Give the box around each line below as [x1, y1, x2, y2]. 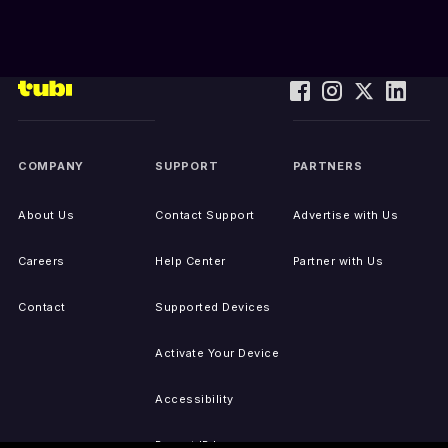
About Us [18, 208, 74, 223]
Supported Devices [155, 300, 271, 315]
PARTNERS [292, 159, 363, 174]
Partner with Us [292, 254, 384, 269]
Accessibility [155, 392, 234, 407]
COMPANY [18, 159, 84, 174]
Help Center [155, 254, 226, 269]
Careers [18, 254, 65, 269]
